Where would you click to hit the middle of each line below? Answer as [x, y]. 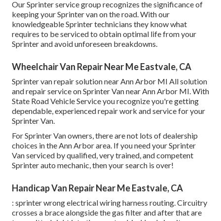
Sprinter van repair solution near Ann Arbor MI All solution [110, 81]
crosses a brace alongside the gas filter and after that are [107, 213]
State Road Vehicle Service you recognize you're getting [105, 101]
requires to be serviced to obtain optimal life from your [104, 34]
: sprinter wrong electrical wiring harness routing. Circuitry [110, 203]
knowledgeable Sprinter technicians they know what [99, 24]
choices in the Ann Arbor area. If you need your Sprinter [104, 146]
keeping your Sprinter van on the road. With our [91, 14]
